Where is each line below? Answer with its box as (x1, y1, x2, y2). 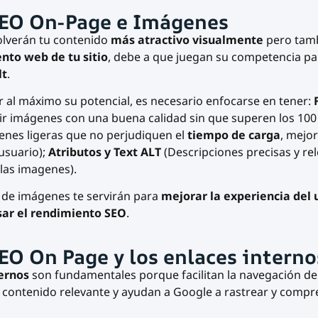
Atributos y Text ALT (48, 143, 161, 160)
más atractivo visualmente (110, 31, 266, 48)
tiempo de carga (187, 126, 280, 143)
